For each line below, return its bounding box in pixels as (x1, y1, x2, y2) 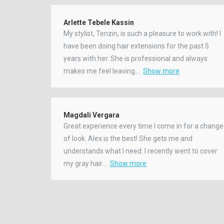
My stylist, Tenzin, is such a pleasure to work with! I (63, 29, 221, 37)
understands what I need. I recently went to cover (63, 146, 217, 155)
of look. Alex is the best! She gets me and (63, 134, 192, 142)
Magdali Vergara (63, 110, 119, 119)
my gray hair (63, 159, 102, 167)
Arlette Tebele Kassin (63, 18, 134, 26)
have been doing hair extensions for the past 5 (63, 41, 209, 50)
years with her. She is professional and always (63, 54, 207, 62)
